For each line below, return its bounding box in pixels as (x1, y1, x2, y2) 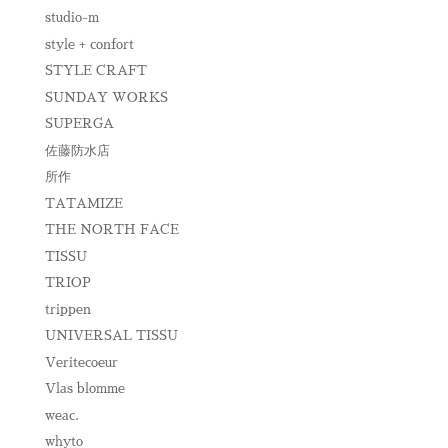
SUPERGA (44, 117, 114, 130)
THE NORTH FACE (44, 223, 179, 236)
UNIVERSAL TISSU (44, 329, 178, 342)
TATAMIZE (44, 196, 123, 210)
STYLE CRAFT (44, 64, 147, 77)
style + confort (44, 37, 134, 51)
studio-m (44, 11, 99, 24)
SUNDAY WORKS (44, 90, 168, 104)
